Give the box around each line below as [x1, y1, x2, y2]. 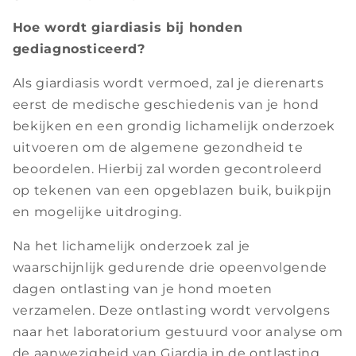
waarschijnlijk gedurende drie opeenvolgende [12, 259, 327, 275]
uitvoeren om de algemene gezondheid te [12, 139, 304, 155]
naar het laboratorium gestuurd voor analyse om [12, 323, 343, 339]
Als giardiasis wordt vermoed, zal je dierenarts [12, 75, 324, 91]
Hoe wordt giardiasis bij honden [12, 20, 243, 36]
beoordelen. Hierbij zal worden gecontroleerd [12, 161, 323, 176]
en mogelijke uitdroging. [12, 203, 182, 219]
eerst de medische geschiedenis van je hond [12, 96, 319, 112]
